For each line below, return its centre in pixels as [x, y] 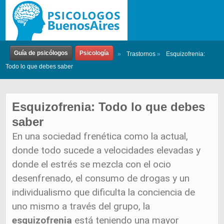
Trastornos [141, 54]
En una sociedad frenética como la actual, [100, 136]
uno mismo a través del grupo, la [81, 206]
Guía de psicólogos [41, 53]
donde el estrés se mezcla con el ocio [92, 164]
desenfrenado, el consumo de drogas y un [101, 178]
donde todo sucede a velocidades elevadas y [106, 150]
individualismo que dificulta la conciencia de [104, 192]
